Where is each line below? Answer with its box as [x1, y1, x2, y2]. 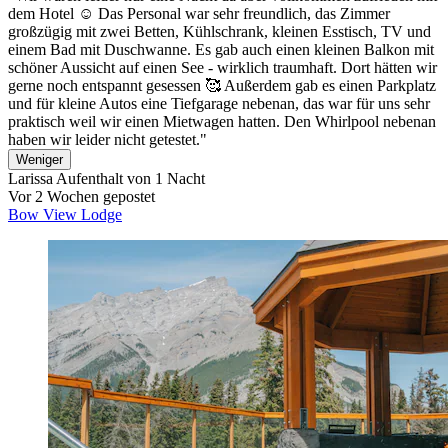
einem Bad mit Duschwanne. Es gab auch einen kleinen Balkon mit [8, 40, 434, 58]
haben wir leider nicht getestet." [8, 130, 207, 148]
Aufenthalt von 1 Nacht [53, 169, 205, 187]
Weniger [16, 151, 63, 167]
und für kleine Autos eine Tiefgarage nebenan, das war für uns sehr [8, 94, 430, 112]
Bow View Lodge [8, 205, 122, 223]
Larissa [8, 169, 53, 187]
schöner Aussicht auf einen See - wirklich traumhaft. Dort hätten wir [8, 58, 437, 76]
